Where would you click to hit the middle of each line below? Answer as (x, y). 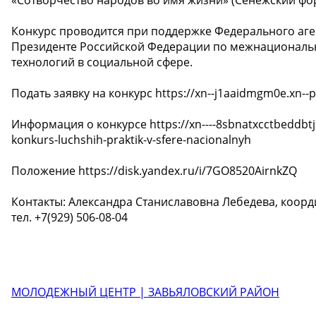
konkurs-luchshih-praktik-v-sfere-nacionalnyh (131, 139)
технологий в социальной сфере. (102, 62)
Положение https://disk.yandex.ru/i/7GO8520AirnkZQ (154, 170)
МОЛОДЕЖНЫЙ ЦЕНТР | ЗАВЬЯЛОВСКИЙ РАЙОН (145, 292)
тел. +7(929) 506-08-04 (69, 217)
